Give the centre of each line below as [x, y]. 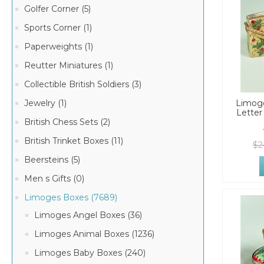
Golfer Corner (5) [57, 9]
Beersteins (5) [52, 160]
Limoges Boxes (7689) [71, 197]
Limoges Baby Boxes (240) [90, 253]
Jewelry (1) [45, 103]
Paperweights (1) [59, 47]
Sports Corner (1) [58, 28]
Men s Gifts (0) [54, 179]
